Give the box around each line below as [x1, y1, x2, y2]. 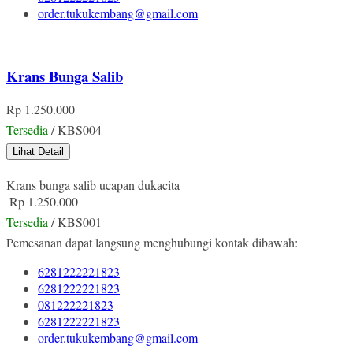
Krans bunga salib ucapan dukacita [6, 176, 180, 194]
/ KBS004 [48, 121, 102, 139]
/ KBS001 [48, 214, 102, 231]
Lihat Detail [13, 146, 64, 158]
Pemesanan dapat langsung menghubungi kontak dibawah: [6, 234, 298, 251]
